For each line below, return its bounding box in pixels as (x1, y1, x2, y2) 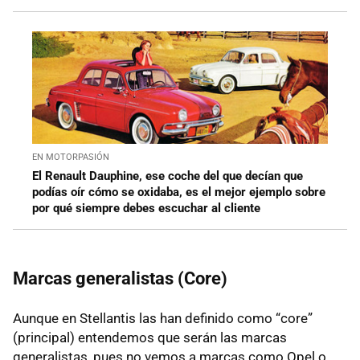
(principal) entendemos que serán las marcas (13, 329, 287, 346)
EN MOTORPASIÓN (32, 152, 109, 163)
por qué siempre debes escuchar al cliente (32, 201, 260, 216)
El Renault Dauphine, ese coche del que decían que (32, 169, 303, 184)
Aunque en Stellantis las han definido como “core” (13, 310, 313, 327)
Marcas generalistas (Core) (13, 268, 227, 289)
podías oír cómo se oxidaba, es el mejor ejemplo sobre (32, 185, 325, 200)
